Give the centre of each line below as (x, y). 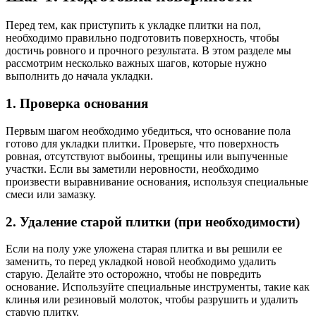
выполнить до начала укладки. (79, 76)
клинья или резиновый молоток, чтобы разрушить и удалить (152, 300)
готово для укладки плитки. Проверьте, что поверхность (142, 143)
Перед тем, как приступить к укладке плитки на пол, (133, 25)
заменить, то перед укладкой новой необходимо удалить (141, 262)
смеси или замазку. (51, 194)
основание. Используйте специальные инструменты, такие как (158, 287)
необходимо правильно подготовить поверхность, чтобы (142, 38)
